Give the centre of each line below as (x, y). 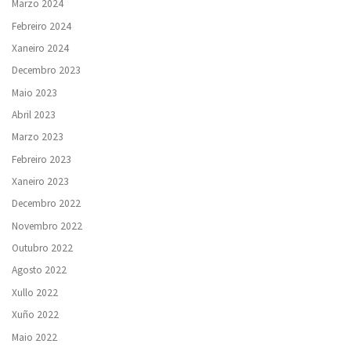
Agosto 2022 (39, 270)
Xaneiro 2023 (40, 182)
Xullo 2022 (35, 292)
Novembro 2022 (47, 226)
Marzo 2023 (38, 137)
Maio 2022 (34, 337)
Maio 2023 (34, 92)
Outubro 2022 (42, 248)
